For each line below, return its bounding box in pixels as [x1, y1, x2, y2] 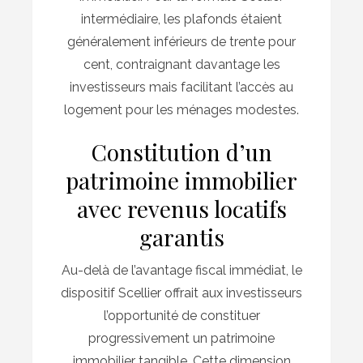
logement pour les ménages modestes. [64, 102, 299, 118]
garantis [139, 222, 224, 253]
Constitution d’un [91, 137, 272, 168]
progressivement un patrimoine [88, 331, 275, 347]
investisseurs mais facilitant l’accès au [70, 79, 293, 96]
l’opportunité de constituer [103, 308, 260, 324]
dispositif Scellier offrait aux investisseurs [61, 285, 302, 301]
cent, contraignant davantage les [83, 57, 280, 73]
